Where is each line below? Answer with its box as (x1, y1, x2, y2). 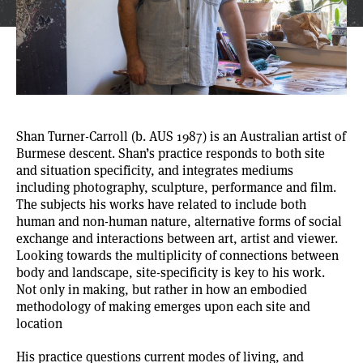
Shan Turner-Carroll (16, 126, 128, 144)
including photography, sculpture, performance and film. (16, 177, 336, 195)
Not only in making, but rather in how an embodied (16, 280, 307, 297)
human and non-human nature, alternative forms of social (16, 211, 342, 229)
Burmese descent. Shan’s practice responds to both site (16, 143, 325, 161)
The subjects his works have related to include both (16, 194, 306, 212)
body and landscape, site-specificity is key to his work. (16, 263, 325, 280)
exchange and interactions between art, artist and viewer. (16, 228, 338, 246)
